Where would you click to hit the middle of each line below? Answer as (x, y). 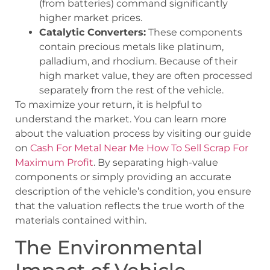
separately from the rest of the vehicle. (131, 90)
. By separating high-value (156, 162)
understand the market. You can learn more (121, 119)
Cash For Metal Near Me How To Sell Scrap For (139, 148)
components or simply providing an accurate (123, 177)
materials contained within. (81, 220)
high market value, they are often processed (146, 75)
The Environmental (109, 248)
